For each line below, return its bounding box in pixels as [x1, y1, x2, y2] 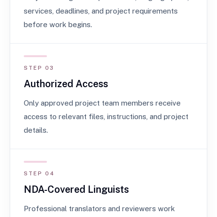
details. [24, 126, 48, 134]
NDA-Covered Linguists [24, 184, 129, 195]
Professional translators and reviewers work [24, 204, 175, 213]
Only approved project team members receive [24, 99, 181, 107]
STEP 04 [24, 170, 55, 176]
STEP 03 [24, 65, 54, 71]
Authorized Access [24, 78, 108, 90]
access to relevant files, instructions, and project [24, 112, 188, 121]
